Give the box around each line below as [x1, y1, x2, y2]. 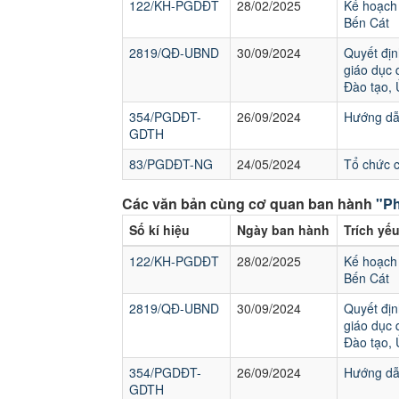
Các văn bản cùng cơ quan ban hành [122, 193, 376, 214]
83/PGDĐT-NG [129, 155, 213, 173]
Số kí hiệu [129, 221, 190, 239]
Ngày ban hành [237, 221, 330, 239]
